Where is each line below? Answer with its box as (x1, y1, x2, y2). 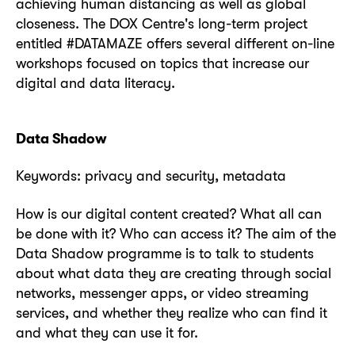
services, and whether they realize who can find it (16, 303, 327, 321)
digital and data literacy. (16, 74, 175, 92)
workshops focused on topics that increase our (16, 55, 309, 72)
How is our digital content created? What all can (16, 204, 322, 222)
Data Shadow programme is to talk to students (16, 244, 314, 261)
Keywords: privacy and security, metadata (16, 167, 286, 185)
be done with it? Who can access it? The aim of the (16, 224, 336, 242)
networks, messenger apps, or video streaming (16, 284, 309, 301)
